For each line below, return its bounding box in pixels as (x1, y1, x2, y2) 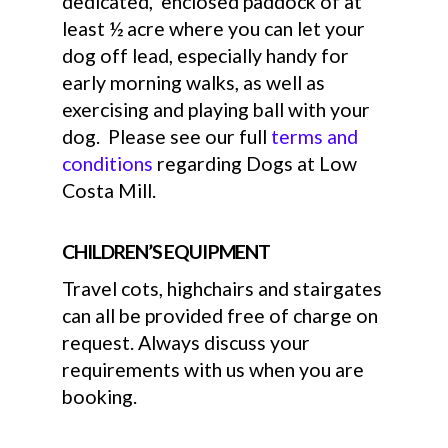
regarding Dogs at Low (153, 151, 358, 175)
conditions (62, 151, 154, 175)
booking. (62, 384, 138, 408)
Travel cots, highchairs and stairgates (62, 276, 383, 300)
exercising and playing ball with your (62, 97, 371, 121)
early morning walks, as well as (62, 70, 326, 94)
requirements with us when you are (62, 357, 365, 381)
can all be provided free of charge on (62, 303, 379, 327)
